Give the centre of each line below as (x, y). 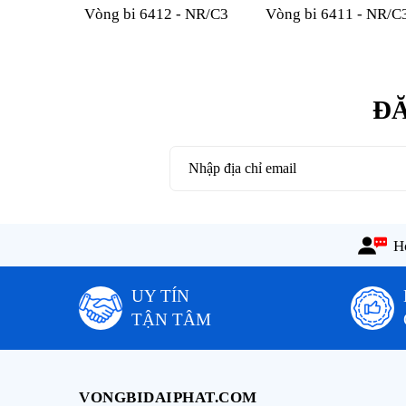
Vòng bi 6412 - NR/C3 (156, 14)
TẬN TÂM (171, 319)
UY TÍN (160, 295)
